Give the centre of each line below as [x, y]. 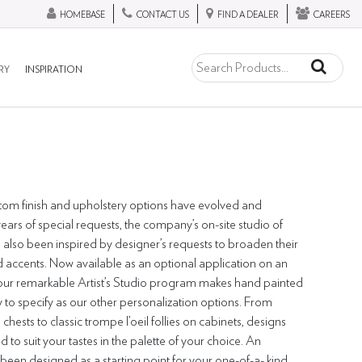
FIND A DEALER [248, 15]
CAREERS [332, 15]
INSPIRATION [53, 69]
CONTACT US [163, 15]
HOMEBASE [82, 15]
